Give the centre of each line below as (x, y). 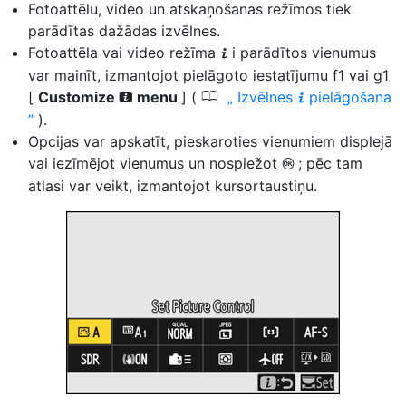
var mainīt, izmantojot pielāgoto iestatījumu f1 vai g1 (208, 75)
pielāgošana (350, 97)
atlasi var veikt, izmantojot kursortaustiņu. (173, 186)
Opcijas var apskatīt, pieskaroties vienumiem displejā (210, 141)
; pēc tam (330, 163)
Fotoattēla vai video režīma (124, 53)
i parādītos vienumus (304, 53)
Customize (78, 97)
